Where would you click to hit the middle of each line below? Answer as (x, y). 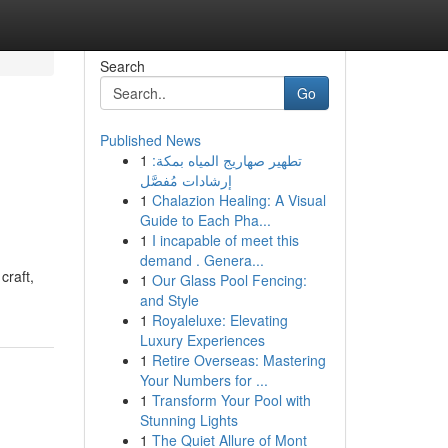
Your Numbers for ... (203, 380)
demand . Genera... (201, 260)
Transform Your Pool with (231, 400)
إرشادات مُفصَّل (185, 180)
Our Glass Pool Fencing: (229, 280)
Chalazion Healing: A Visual (238, 200)
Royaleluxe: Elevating (219, 320)
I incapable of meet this (225, 240)
